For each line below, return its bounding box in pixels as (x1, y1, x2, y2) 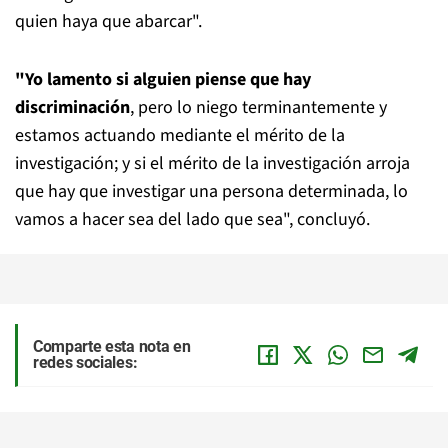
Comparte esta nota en (33, 337, 191, 356)
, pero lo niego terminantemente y (130, 95, 387, 120)
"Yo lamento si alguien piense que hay (15, 67, 311, 92)
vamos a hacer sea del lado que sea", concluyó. (15, 207, 370, 232)
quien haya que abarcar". (15, 9, 202, 34)
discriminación (15, 95, 130, 120)
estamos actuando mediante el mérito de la (15, 123, 345, 148)
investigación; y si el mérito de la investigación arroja (15, 151, 410, 176)
